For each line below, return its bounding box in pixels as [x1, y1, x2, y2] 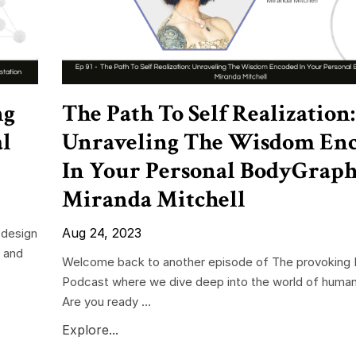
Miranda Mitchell [61, 184, 246, 215]
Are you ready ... [61, 293, 151, 309]
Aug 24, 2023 [61, 224, 141, 241]
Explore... [61, 321, 118, 338]
